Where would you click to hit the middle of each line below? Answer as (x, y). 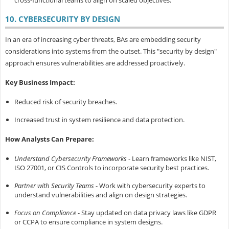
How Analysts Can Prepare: (49, 139)
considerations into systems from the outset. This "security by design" (111, 51)
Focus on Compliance (45, 213)
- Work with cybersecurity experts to (150, 186)
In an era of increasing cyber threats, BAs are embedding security (103, 40)
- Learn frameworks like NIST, (171, 159)
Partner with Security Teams (54, 186)
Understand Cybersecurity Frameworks (70, 159)
